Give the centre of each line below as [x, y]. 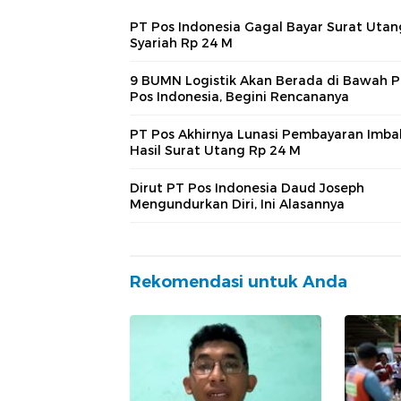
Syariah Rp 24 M [181, 43]
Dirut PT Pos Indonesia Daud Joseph [247, 188]
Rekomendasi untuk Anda [239, 282]
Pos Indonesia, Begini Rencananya [239, 96]
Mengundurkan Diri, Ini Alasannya [237, 204]
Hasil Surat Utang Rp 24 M [215, 150]
